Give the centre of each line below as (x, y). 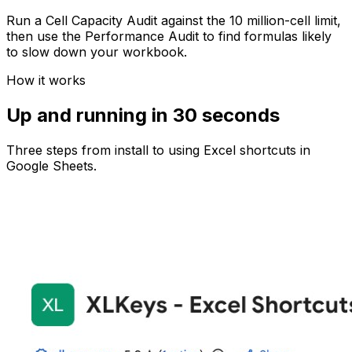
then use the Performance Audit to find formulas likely (169, 36)
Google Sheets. (51, 165)
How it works (46, 80)
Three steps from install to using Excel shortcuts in (158, 150)
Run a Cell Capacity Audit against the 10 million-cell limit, (174, 20)
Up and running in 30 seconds (143, 115)
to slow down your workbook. (97, 51)
